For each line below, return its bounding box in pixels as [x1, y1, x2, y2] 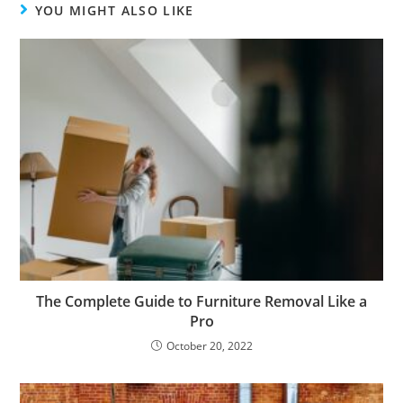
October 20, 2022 [166, 337, 253, 354]
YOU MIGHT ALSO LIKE [34, 2, 194, 20]
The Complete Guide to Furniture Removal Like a [36, 291, 367, 311]
